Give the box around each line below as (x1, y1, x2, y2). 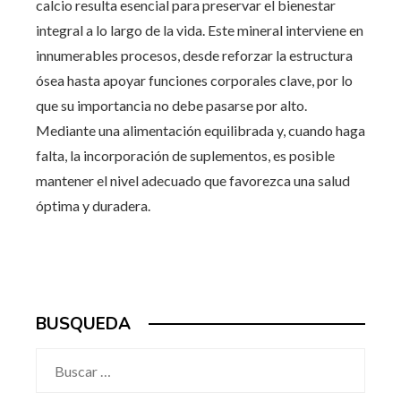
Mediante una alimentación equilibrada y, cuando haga (36, 122, 365, 140)
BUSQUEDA (36, 312, 131, 337)
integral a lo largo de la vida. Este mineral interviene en (36, 21, 363, 39)
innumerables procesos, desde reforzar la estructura (36, 47, 353, 64)
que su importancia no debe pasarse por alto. (36, 97, 307, 115)
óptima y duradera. (36, 197, 150, 215)
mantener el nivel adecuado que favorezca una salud (36, 172, 350, 190)
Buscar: (35, 351, 81, 369)
